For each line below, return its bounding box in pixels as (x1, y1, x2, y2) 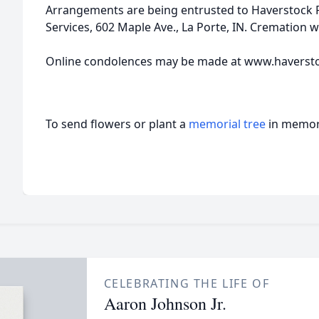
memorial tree (189, 116, 266, 132)
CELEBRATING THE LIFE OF (103, 276, 270, 291)
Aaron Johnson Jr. (103, 292, 226, 315)
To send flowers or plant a (46, 116, 189, 132)
